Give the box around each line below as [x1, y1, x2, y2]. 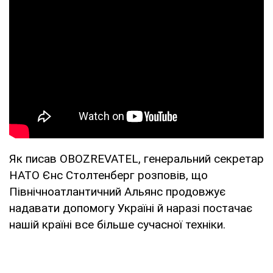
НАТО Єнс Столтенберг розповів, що [9, 168, 208, 182]
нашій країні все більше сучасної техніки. [9, 217, 225, 232]
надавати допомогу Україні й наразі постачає [9, 200, 252, 215]
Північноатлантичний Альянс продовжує [9, 184, 225, 199]
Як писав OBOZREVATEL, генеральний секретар [9, 151, 264, 166]
